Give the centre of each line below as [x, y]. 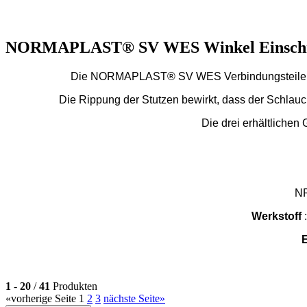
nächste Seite [132, 299]
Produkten [74, 286]
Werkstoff [277, 217]
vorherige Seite [44, 299]
